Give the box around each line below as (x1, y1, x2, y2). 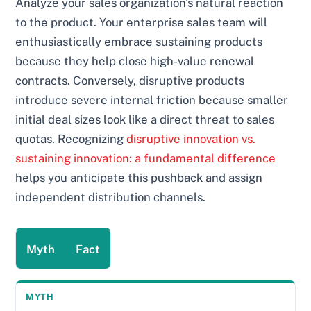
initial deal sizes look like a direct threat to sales (15, 112, 275, 126)
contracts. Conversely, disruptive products (15, 73, 245, 87)
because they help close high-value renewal (15, 53, 255, 68)
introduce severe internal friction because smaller (15, 92, 289, 107)
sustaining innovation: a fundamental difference (15, 151, 276, 165)
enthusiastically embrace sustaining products (15, 34, 263, 49)
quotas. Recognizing (15, 131, 127, 146)
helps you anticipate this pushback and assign (15, 170, 263, 185)
